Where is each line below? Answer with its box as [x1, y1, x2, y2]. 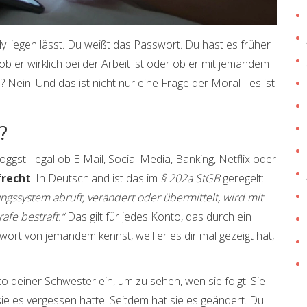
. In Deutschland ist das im [31, 170, 160, 186]
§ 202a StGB [160, 170, 220, 186]
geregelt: [220, 170, 264, 186]
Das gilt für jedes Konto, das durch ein [64, 208, 251, 224]
